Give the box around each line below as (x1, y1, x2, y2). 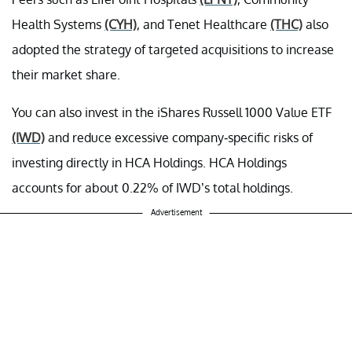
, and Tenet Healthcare (137, 16, 270, 32)
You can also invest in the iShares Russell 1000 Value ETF (12, 104, 332, 120)
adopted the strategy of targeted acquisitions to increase (12, 41, 334, 57)
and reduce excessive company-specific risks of (45, 129, 313, 145)
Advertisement (150, 207, 202, 217)
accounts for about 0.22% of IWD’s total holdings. (12, 179, 293, 196)
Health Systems (12, 16, 104, 32)
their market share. (12, 66, 120, 82)
